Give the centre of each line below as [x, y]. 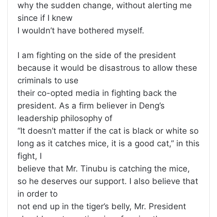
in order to [38, 194]
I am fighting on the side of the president [97, 55]
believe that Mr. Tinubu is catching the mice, [104, 169]
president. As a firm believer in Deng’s [91, 106]
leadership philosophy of [65, 118]
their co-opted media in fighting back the [97, 93]
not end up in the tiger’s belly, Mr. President [102, 207]
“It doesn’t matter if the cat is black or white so [108, 131]
